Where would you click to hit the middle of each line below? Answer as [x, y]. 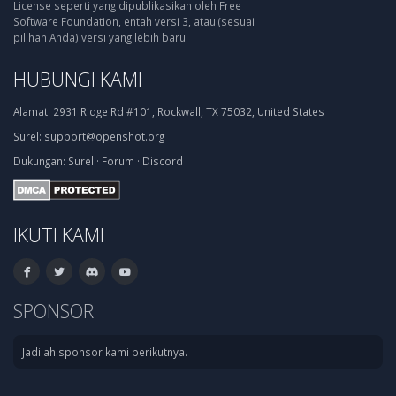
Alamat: [32, 111]
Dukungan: [39, 161]
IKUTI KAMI [59, 234]
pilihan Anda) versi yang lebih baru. [101, 37]
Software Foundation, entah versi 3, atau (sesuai [134, 21]
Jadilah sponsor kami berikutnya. [105, 351]
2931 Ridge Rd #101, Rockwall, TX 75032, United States [187, 111]
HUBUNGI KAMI [78, 79]
